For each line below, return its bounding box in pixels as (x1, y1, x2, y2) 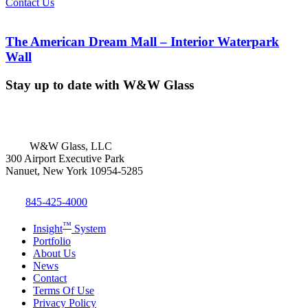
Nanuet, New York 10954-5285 (5, 165, 143, 177)
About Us (33, 247, 76, 259)
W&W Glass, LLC (30, 140, 112, 153)
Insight (33, 222, 63, 234)
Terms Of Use (33, 284, 94, 296)
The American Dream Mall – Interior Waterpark (5, 34, 279, 49)
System (71, 222, 106, 234)
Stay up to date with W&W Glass (5, 77, 194, 92)
